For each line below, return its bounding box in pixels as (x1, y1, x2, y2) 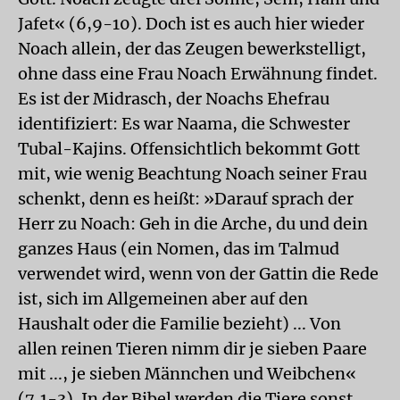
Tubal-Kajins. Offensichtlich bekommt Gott (18, 138, 360, 159)
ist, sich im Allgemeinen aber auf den (18, 288, 308, 309)
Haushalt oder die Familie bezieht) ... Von (18, 313, 341, 334)
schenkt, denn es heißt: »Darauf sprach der (18, 188, 354, 209)
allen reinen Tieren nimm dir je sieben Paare (18, 338, 367, 359)
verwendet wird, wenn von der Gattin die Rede (18, 263, 379, 284)
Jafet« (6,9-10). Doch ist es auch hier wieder (18, 13, 364, 34)
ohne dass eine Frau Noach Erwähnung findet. (18, 63, 378, 84)
